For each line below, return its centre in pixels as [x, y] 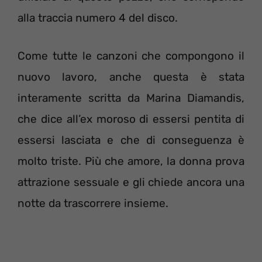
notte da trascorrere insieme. [93, 203]
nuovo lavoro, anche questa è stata [131, 77]
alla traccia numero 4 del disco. [98, 18]
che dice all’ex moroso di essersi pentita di [131, 119]
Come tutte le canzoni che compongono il [131, 56]
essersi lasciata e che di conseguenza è [131, 140]
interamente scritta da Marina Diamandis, [131, 98]
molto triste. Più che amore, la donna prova [131, 161]
